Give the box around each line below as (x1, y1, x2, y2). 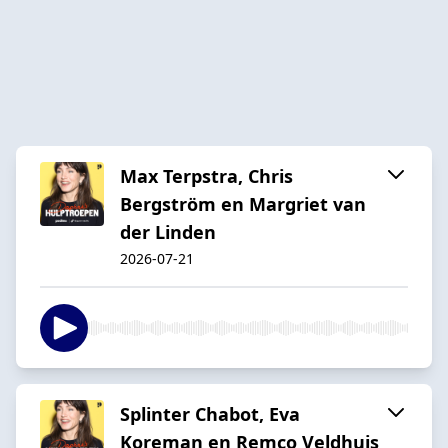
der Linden (120, 219, 216, 244)
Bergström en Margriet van (120, 191, 366, 216)
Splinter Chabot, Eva (120, 401, 300, 426)
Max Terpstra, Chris (120, 163, 293, 188)
